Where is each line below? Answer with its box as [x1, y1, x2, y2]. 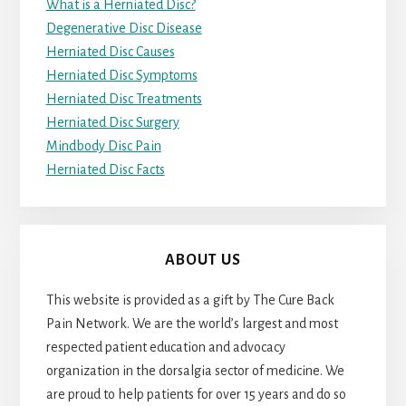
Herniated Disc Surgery [45, 114, 179, 130]
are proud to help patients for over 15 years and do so [45, 386, 346, 401]
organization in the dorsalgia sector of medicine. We [45, 362, 344, 378]
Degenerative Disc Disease [45, 20, 202, 35]
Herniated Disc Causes [45, 43, 175, 59]
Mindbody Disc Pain [45, 138, 161, 153]
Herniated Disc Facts [45, 161, 165, 177]
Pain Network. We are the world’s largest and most [45, 315, 338, 331]
